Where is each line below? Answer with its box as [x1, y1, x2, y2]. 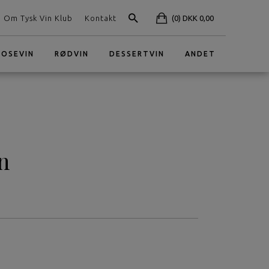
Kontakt [85, 14, 116, 22]
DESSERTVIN [109, 50, 165, 58]
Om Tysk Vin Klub [4, 14, 73, 22]
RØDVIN [55, 50, 89, 58]
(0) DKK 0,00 [172, 14, 214, 22]
